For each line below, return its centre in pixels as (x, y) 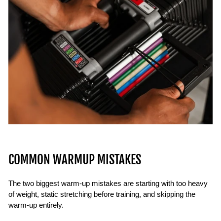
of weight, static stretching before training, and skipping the (102, 194)
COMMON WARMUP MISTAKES (75, 159)
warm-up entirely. (36, 205)
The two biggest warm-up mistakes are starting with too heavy (108, 183)
